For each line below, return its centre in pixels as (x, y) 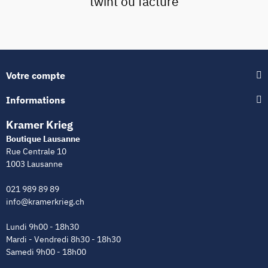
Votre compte (36, 76)
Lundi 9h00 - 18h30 (42, 227)
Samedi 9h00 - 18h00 (46, 252)
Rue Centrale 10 (36, 152)
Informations (36, 100)
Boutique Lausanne (43, 139)
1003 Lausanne (34, 164)
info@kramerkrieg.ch (45, 202)
